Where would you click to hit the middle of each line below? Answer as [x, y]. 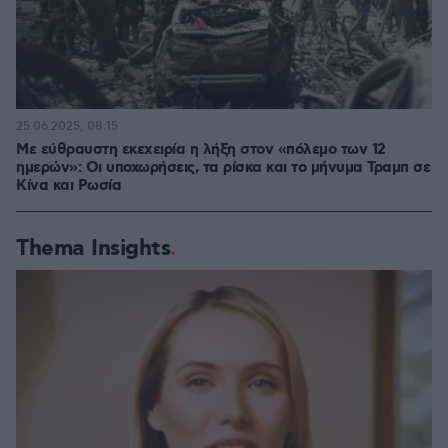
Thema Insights [93, 248]
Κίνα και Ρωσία [68, 186]
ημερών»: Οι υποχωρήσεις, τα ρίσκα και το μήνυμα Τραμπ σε [223, 168]
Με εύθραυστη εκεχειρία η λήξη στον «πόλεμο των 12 [201, 150]
